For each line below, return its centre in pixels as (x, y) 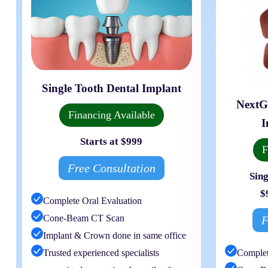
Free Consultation (111, 168)
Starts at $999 (112, 141)
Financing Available (111, 115)
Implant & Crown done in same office (115, 235)
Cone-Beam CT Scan (84, 218)
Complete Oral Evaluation (92, 200)
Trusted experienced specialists (101, 252)
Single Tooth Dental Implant (111, 88)
